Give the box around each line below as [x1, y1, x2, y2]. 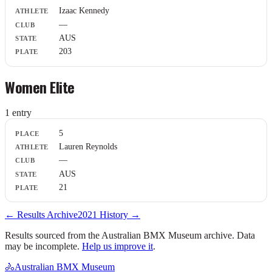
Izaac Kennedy [59, 6, 109, 16]
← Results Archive [5, 209, 78, 220]
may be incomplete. [5, 241, 80, 252]
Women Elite [5, 76, 75, 98]
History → [97, 209, 140, 220]
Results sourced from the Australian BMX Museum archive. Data [5, 230, 255, 241]
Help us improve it [82, 241, 153, 252]
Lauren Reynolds [59, 141, 117, 151]
